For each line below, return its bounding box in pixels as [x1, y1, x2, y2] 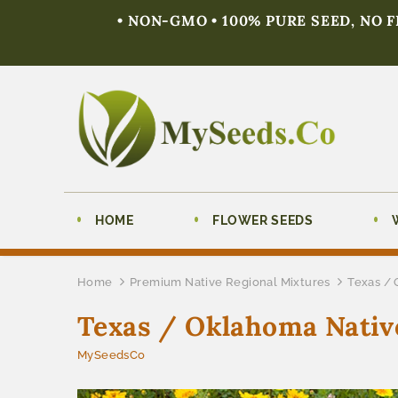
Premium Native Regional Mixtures [130, 275, 330, 289]
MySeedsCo [77, 347, 146, 362]
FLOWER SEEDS [212, 212, 314, 227]
